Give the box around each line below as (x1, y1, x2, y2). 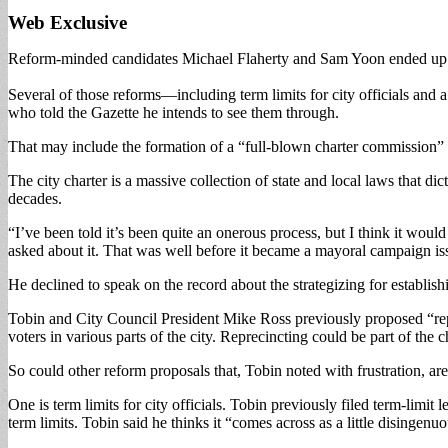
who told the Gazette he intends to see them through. (8, 103, 339, 121)
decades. (8, 189, 62, 207)
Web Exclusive (8, 11, 127, 33)
